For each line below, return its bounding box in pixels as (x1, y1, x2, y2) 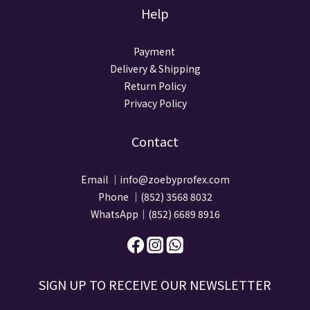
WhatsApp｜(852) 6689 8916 (90, 207, 220, 221)
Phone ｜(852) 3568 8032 (98, 190, 212, 204)
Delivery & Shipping (109, 62, 201, 76)
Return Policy (124, 79, 186, 93)
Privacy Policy (123, 96, 187, 111)
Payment (133, 44, 177, 59)
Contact (131, 132, 179, 151)
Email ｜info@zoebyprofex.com (80, 172, 230, 187)
